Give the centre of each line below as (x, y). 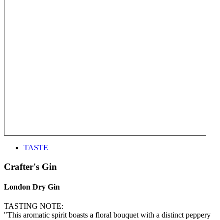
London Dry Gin (32, 187)
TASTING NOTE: (34, 206)
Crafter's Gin (30, 166)
